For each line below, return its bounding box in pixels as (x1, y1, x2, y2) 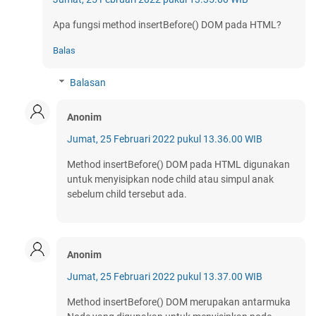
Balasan (70, 77, 107, 89)
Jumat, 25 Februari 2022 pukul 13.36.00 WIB (67, 133, 262, 145)
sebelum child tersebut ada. (67, 188, 187, 200)
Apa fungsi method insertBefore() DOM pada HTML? (53, 19, 281, 31)
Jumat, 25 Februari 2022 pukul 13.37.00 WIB (67, 271, 262, 283)
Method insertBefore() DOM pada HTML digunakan (67, 159, 290, 171)
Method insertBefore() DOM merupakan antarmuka (67, 296, 291, 308)
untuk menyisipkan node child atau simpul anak (67, 174, 274, 186)
